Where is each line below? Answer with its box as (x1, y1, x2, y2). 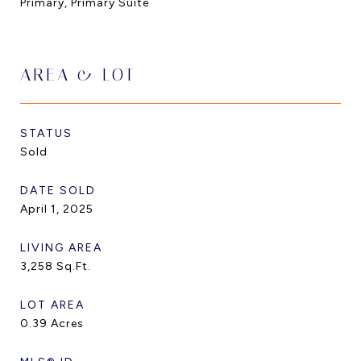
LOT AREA (20, 298, 85, 312)
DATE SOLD (20, 184, 96, 197)
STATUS (20, 127, 73, 140)
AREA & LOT (20, 65, 135, 85)
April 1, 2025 (20, 202, 93, 216)
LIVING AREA (20, 241, 102, 255)
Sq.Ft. (56, 259, 91, 273)
